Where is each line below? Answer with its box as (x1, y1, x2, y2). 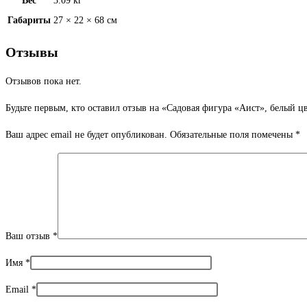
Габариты (8, 15, 51, 26)
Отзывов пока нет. (5, 76, 82, 87)
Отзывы (5, 44, 58, 60)
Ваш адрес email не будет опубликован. (5, 130, 167, 140)
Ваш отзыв (5, 231, 53, 242)
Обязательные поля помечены (170, 130, 295, 140)
